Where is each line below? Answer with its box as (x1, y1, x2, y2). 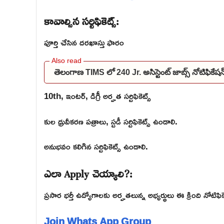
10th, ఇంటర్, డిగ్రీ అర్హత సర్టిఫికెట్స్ (44, 87, 151, 104)
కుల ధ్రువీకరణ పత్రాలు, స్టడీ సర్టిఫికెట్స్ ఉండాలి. (44, 112, 177, 129)
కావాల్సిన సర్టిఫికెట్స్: (44, 7, 119, 31)
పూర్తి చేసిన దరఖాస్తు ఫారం (44, 33, 124, 50)
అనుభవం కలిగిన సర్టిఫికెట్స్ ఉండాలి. (44, 138, 148, 155)
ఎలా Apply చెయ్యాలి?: (44, 160, 132, 183)
